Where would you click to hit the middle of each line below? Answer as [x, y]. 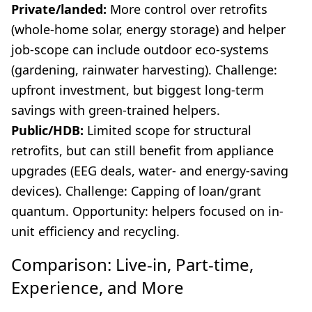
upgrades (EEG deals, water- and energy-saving [150, 171]
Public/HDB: [47, 131]
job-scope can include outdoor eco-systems [140, 50]
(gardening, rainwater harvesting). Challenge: [144, 70]
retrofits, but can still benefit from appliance [142, 151]
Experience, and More [97, 288]
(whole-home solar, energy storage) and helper [148, 30]
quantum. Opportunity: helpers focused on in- [147, 211]
